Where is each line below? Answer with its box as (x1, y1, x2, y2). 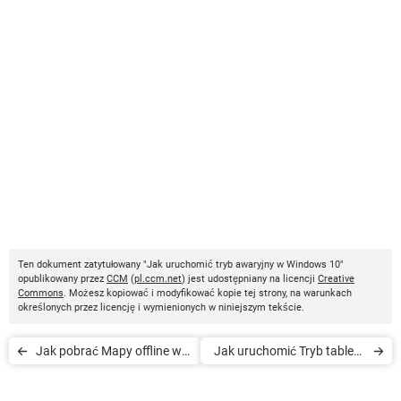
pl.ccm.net (134, 272, 182, 285)
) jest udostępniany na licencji (182, 272, 318, 285)
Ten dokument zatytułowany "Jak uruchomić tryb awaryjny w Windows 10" (18, 258, 344, 270)
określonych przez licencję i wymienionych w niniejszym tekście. (18, 301, 304, 313)
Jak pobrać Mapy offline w (36, 343, 182, 358)
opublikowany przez (18, 272, 107, 285)
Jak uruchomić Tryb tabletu (214, 343, 365, 358)
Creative (318, 272, 354, 285)
